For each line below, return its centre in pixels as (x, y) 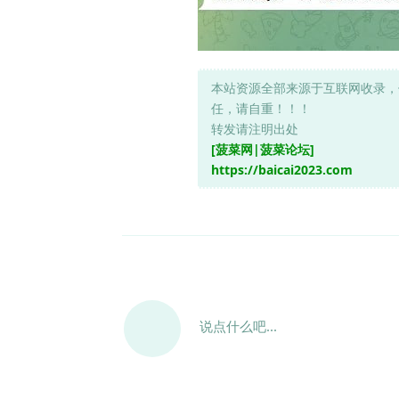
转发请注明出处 (255, 128)
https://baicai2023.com (282, 169)
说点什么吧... (238, 326)
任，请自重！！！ (261, 108)
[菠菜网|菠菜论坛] (263, 149)
